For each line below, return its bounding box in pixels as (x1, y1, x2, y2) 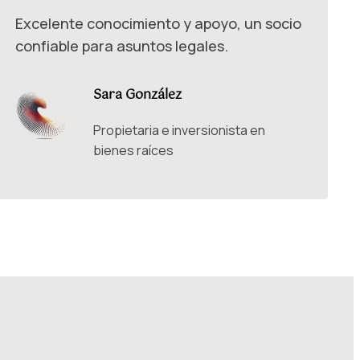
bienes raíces (92, 141, 174, 159)
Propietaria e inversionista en (92, 121, 265, 139)
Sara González (92, 84, 182, 107)
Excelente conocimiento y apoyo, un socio (14, 14, 301, 34)
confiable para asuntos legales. (14, 36, 228, 56)
